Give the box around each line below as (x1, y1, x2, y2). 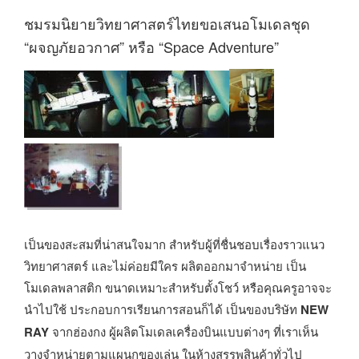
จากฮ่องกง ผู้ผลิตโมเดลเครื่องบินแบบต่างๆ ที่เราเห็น (49, 323, 318, 340)
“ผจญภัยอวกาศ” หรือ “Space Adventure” (24, 35, 279, 57)
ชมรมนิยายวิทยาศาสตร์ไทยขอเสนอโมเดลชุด (24, 12, 310, 34)
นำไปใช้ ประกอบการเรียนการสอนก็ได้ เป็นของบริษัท (24, 301, 301, 317)
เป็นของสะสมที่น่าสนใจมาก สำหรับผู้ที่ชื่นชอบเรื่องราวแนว (24, 236, 325, 252)
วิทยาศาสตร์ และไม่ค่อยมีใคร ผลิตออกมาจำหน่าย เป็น (24, 257, 306, 274)
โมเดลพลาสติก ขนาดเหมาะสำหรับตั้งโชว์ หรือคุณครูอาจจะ (24, 279, 332, 296)
